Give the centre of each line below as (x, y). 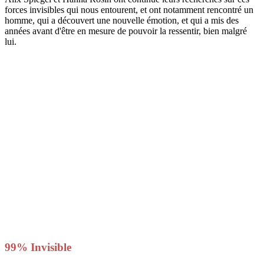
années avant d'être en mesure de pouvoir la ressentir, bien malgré (126, 31)
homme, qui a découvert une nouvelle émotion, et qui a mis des (122, 21)
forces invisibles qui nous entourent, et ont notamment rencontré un (129, 10)
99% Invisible (38, 247)
